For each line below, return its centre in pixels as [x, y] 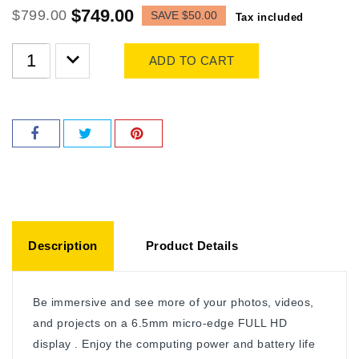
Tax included [269, 17]
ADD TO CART [192, 60]
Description [63, 245]
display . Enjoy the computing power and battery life [174, 343]
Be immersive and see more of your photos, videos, [173, 302]
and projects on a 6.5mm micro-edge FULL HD [160, 323]
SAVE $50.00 [184, 15]
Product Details [192, 245]
